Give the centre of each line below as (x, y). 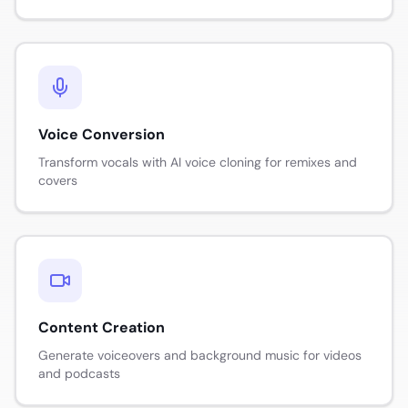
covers (58, 180)
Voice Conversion (102, 134)
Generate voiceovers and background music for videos (200, 355)
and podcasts (79, 373)
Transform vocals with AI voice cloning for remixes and (198, 162)
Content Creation (102, 327)
